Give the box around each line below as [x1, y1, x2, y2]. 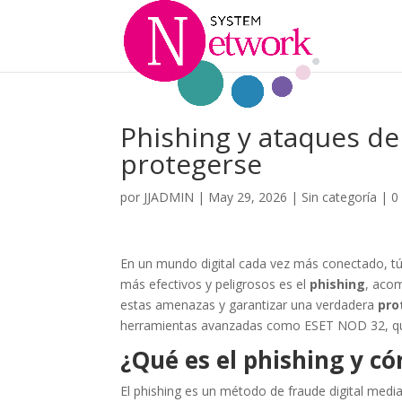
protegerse [120, 145, 263, 182]
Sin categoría [301, 188, 378, 205]
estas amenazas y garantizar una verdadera [120, 296, 379, 313]
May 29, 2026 [208, 188, 288, 205]
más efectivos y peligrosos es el [120, 275, 310, 293]
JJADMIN [144, 188, 195, 205]
